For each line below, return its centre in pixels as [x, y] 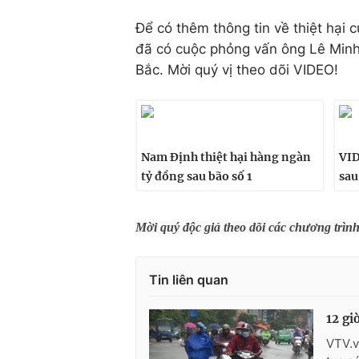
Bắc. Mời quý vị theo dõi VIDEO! [237, 70]
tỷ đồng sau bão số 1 [196, 176]
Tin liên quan [189, 280]
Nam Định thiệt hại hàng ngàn [226, 157]
